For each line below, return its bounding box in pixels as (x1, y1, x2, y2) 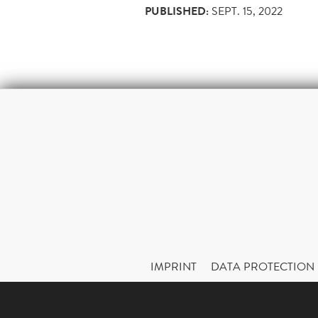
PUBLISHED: (145, 3, 209, 20)
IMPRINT (150, 258, 197, 275)
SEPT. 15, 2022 (212, 3, 283, 19)
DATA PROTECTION (211, 258, 314, 275)
